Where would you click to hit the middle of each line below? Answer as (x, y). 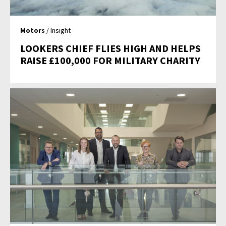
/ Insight (58, 30)
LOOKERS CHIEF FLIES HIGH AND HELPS (111, 48)
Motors (33, 30)
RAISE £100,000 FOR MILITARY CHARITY (110, 60)
